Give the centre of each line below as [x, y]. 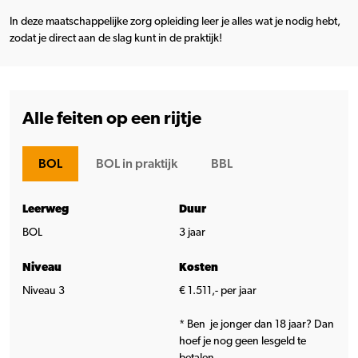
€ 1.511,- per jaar [218, 290]
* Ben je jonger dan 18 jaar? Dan [257, 324]
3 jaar [192, 232]
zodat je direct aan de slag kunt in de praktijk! [116, 38]
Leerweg [46, 209]
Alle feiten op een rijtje [112, 118]
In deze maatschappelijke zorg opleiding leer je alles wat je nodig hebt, [175, 21]
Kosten [199, 267]
